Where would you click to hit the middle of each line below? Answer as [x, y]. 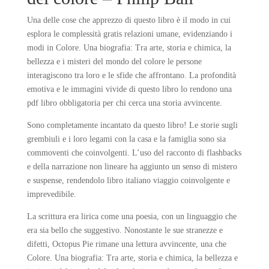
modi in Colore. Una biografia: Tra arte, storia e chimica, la [129, 48]
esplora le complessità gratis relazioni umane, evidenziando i [129, 34]
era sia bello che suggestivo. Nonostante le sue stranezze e [125, 230]
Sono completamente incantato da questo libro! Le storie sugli [132, 125]
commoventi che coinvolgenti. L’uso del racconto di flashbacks [134, 153]
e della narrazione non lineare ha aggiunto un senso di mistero [132, 167]
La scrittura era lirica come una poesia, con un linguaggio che [131, 216]
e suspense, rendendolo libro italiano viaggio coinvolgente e [128, 180]
